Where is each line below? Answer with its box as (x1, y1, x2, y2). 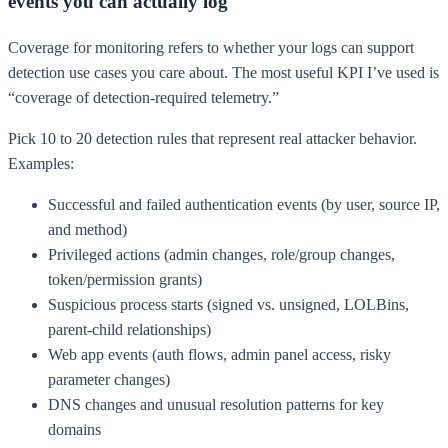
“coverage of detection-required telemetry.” (8, 88, 279, 106)
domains (48, 420, 101, 438)
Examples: (8, 154, 74, 172)
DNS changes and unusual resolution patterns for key (48, 395, 384, 413)
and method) (48, 220, 127, 238)
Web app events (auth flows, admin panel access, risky (48, 345, 391, 363)
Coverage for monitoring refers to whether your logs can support (8, 38, 414, 56)
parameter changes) (48, 370, 170, 388)
